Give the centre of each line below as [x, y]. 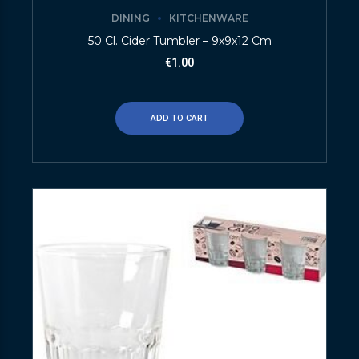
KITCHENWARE [208, 18]
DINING [130, 18]
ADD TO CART [179, 118]
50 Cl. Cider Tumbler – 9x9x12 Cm [179, 40]
